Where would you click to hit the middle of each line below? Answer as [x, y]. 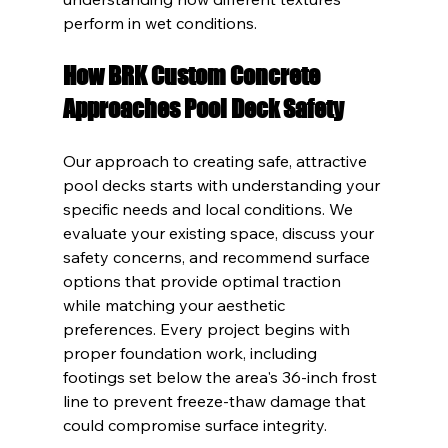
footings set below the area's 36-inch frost [221, 376]
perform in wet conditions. [159, 22]
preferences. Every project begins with [208, 328]
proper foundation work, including [191, 352]
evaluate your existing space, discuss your [220, 232]
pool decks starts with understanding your [223, 184]
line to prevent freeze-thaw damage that [216, 400]
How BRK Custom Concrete [193, 75]
